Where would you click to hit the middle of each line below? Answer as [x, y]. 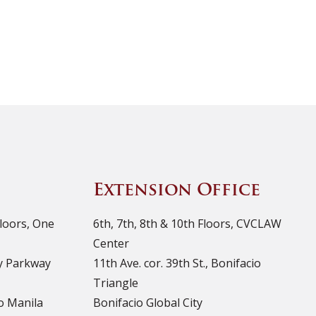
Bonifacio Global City [147, 302]
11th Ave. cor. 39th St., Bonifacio [177, 263]
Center [111, 243]
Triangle [115, 282]
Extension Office [176, 191]
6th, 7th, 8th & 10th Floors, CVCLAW [187, 223]
